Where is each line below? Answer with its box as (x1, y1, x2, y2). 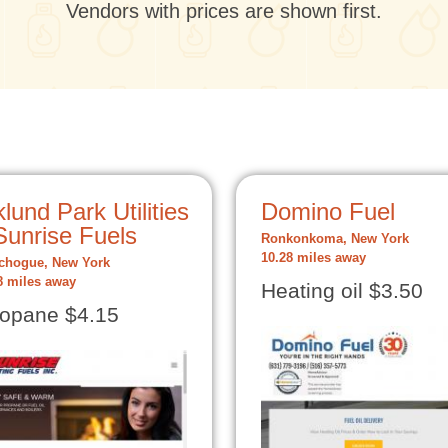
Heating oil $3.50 (261, 279, 423, 303)
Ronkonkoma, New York (261, 232, 409, 246)
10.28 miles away (261, 251, 366, 265)
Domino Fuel (261, 198, 395, 225)
